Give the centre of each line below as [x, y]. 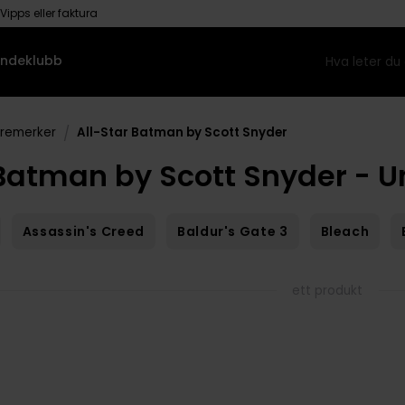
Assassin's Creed [83, 231]
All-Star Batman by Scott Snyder [183, 132]
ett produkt [328, 290]
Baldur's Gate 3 [232, 231]
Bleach [345, 231]
